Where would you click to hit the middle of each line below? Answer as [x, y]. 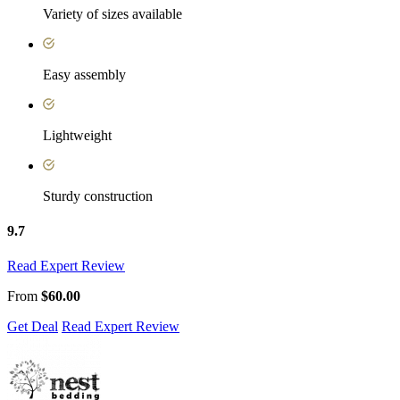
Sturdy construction [98, 196]
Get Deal [33, 327]
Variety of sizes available [112, 13]
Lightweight [77, 135]
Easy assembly [84, 74]
